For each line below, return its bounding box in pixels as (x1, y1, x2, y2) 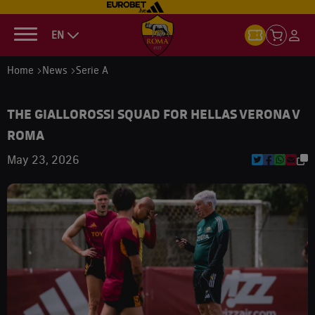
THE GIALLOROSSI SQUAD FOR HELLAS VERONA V (7, 105, 300, 122)
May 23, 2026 (7, 153, 79, 167)
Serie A (76, 64, 108, 77)
